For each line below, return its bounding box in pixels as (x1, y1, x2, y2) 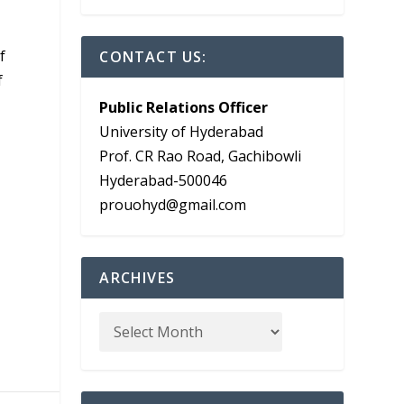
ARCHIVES (99, 268, 175, 289)
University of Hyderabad (99, 122, 264, 142)
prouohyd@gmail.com (99, 195, 247, 216)
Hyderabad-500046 (99, 170, 228, 191)
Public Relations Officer (99, 97, 269, 118)
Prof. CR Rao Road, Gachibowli (99, 146, 302, 167)
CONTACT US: (99, 47, 207, 68)
